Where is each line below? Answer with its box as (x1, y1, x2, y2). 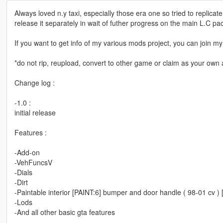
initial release (14, 108, 56, 118)
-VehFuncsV (14, 157, 52, 168)
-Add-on (14, 147, 40, 158)
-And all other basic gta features (14, 207, 115, 218)
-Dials (14, 167, 32, 178)
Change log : (14, 78, 55, 88)
